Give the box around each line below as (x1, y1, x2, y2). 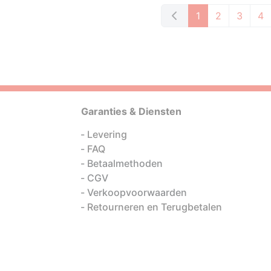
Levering (87, 128, 127, 140)
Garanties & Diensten (81, 105, 181, 117)
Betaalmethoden (87, 157, 163, 169)
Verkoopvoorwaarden (87, 186, 187, 198)
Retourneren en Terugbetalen (87, 201, 222, 213)
